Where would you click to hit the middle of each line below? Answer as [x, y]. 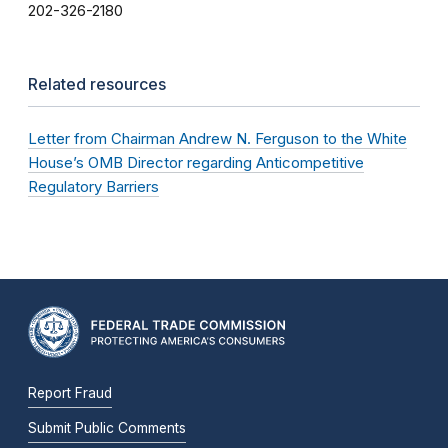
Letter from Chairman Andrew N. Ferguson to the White [217, 139]
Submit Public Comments [107, 428]
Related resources [97, 84]
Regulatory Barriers [93, 187]
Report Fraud [70, 393]
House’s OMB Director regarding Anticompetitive [196, 163]
